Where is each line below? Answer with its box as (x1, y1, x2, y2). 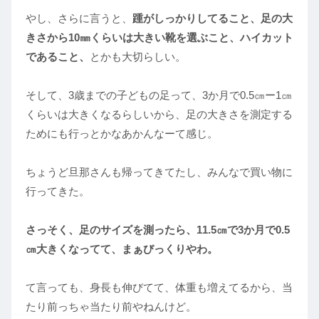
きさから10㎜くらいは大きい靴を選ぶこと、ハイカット (26, 31, 293, 43)
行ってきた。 (26, 184, 90, 197)
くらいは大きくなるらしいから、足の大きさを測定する (26, 108, 293, 120)
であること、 (26, 50, 90, 63)
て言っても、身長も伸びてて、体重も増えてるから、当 (26, 281, 293, 293)
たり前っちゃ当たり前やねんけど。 (26, 300, 197, 313)
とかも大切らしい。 (90, 50, 186, 63)
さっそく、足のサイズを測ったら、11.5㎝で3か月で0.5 (26, 223, 290, 236)
